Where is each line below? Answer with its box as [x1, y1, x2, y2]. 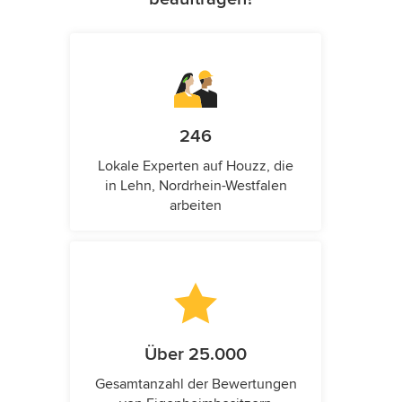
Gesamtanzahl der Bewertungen [94, 375, 297, 394]
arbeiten [170, 197, 222, 215]
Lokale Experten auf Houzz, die [98, 157, 293, 176]
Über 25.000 [144, 344, 247, 366]
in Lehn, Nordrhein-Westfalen [104, 177, 287, 196]
